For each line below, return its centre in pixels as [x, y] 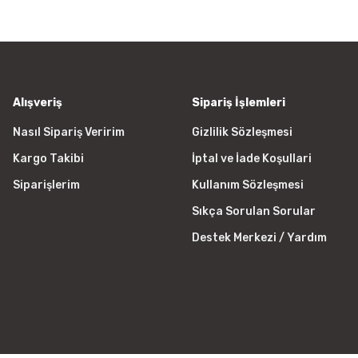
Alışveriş [38, 103]
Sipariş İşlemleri [239, 103]
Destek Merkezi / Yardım [259, 238]
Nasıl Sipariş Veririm [69, 132]
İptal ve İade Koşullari [252, 159]
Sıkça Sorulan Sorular [254, 211]
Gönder [179, 182]
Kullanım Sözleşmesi [248, 185]
